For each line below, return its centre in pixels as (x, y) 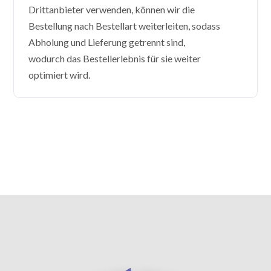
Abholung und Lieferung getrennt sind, (107, 42)
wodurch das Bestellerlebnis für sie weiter (115, 59)
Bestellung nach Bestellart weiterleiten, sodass (125, 26)
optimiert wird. (60, 75)
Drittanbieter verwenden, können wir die (112, 10)
